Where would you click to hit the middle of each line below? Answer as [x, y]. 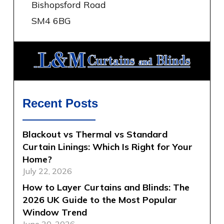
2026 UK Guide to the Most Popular [100, 199]
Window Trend [55, 212]
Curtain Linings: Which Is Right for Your [107, 146]
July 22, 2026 [47, 171]
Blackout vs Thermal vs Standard [95, 134]
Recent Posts [60, 103]
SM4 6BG [51, 21]
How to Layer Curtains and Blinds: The [106, 187]
